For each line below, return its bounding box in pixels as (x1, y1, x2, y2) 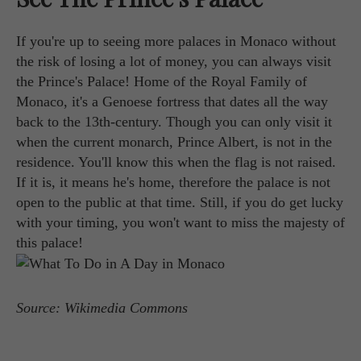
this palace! (16, 234, 83, 251)
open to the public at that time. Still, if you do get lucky (16, 193, 343, 210)
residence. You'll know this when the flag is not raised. (16, 153, 336, 170)
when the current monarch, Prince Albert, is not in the (16, 133, 332, 150)
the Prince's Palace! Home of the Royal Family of (16, 73, 307, 89)
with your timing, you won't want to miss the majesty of (16, 214, 345, 230)
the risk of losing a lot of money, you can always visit (16, 52, 331, 69)
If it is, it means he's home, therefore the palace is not (16, 173, 330, 190)
